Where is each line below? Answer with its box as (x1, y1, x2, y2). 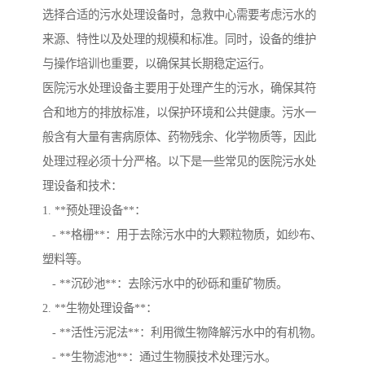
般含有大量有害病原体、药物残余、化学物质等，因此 (42, 130, 316, 143)
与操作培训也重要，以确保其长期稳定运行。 (42, 56, 270, 70)
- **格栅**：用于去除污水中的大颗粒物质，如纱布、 (42, 227, 322, 241)
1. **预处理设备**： (42, 203, 146, 217)
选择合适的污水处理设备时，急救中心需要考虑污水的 (42, 7, 316, 21)
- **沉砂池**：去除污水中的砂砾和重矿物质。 (42, 276, 288, 290)
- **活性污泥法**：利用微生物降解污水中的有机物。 (42, 325, 322, 339)
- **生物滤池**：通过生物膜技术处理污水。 (42, 350, 276, 363)
